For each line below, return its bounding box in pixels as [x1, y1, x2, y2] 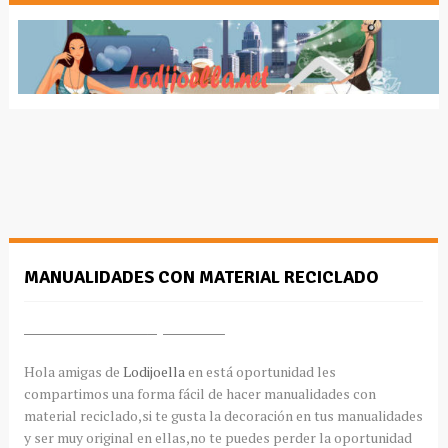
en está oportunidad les [184, 361, 336, 381]
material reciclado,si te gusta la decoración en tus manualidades [23, 405, 423, 425]
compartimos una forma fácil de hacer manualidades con [23, 383, 376, 403]
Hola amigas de [23, 361, 123, 381]
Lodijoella [122, 361, 185, 381]
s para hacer [147, 317, 225, 337]
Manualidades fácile [23, 317, 148, 337]
